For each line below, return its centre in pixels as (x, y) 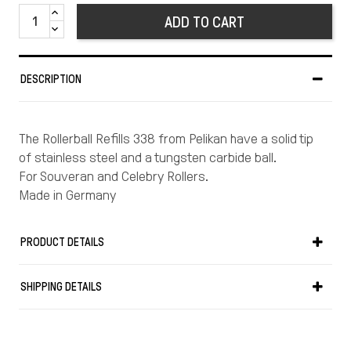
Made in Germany (67, 195)
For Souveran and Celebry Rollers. (114, 177)
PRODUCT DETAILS (62, 242)
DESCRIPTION (51, 80)
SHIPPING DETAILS (61, 287)
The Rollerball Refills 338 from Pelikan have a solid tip (166, 139)
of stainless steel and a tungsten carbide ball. (148, 158)
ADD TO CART (204, 22)
